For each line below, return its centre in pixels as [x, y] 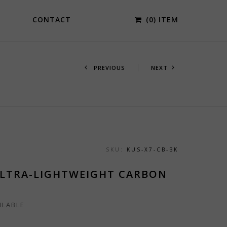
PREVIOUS [108, 68]
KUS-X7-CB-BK [153, 149]
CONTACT [51, 20]
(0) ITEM [162, 20]
